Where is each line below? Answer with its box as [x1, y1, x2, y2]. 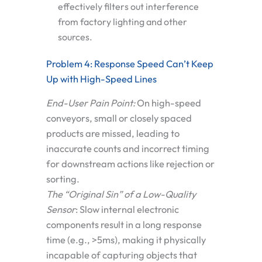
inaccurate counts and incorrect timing [46, 143, 209, 155]
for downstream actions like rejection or [46, 158, 215, 170]
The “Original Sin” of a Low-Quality [46, 188, 196, 201]
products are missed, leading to [46, 127, 180, 140]
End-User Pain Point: [46, 97, 135, 109]
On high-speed [135, 97, 201, 109]
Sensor [46, 204, 75, 216]
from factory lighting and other [58, 16, 187, 28]
